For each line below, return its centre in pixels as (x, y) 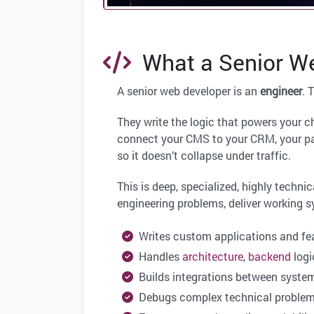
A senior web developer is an (189, 91)
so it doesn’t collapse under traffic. (204, 156)
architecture (213, 257)
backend (269, 257)
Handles (158, 257)
